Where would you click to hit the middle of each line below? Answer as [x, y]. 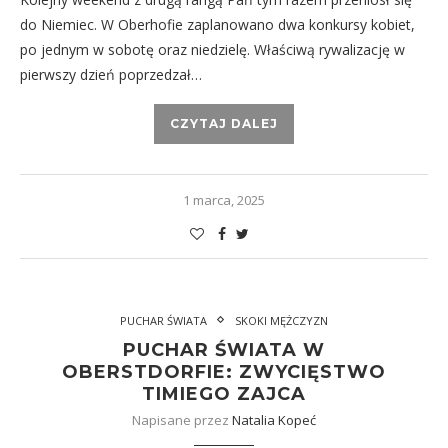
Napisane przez [182, 419]
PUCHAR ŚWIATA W [224, 349]
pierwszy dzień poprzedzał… [111, 74]
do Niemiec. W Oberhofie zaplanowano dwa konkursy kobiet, [217, 24]
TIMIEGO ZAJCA [224, 393]
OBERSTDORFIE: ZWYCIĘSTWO [224, 371]
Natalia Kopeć [274, 419]
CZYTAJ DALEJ [224, 123]
